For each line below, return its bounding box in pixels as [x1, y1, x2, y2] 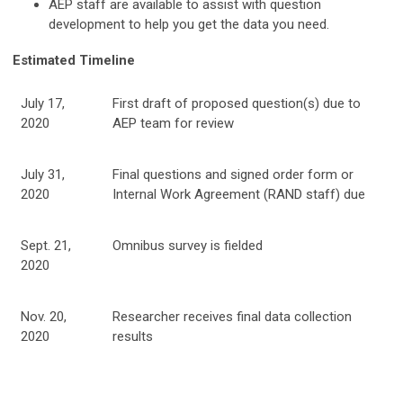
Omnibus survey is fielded [112, 237, 263, 254]
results [112, 327, 153, 345]
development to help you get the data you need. [49, 15, 329, 32]
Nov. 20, [21, 308, 67, 325]
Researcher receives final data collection [112, 308, 352, 325]
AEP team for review [112, 114, 234, 131]
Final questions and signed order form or [112, 166, 354, 183]
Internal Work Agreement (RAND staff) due [112, 185, 365, 202]
